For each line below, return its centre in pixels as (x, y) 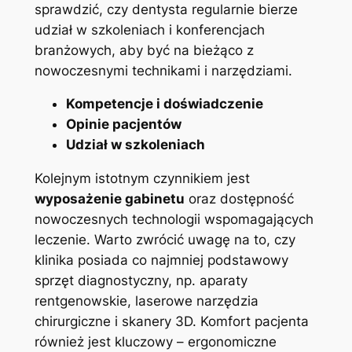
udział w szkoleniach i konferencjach (149, 29)
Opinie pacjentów (123, 125)
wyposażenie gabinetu (109, 199)
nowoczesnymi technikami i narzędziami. (163, 70)
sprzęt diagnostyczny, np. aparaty (141, 281)
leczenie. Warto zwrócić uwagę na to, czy (165, 240)
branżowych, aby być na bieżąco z (144, 50)
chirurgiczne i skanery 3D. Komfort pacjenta (171, 322)
